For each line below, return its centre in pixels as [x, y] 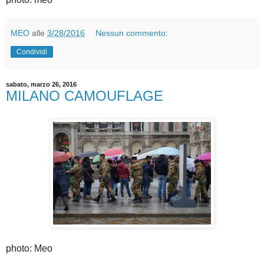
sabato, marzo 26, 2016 [41, 84]
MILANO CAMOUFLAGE [85, 95]
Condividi [32, 52]
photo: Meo [29, 248]
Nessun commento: [132, 33]
